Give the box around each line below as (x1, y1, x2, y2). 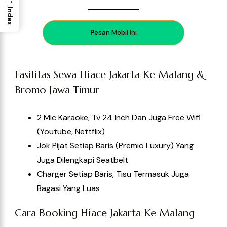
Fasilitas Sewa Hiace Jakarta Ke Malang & (15, 68, 204, 82)
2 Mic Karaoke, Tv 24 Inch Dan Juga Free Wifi (37, 112, 200, 123)
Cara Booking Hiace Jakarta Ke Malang (15, 207, 195, 220)
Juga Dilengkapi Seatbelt (37, 155, 128, 166)
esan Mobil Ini (94, 28, 137, 37)
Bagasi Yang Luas (37, 183, 100, 194)
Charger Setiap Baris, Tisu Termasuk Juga (37, 169, 189, 180)
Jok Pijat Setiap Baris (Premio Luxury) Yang (37, 140, 194, 152)
